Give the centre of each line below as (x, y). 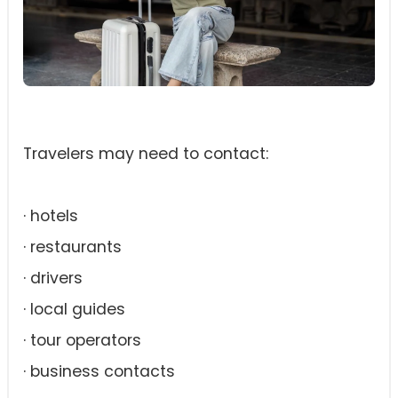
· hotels (51, 216)
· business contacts (99, 371)
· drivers (53, 278)
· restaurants (72, 247)
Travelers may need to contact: (146, 154)
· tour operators (82, 340)
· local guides (74, 309)
